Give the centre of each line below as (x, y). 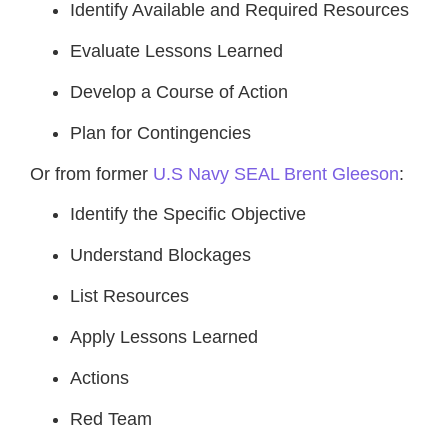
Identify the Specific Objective (188, 213)
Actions (99, 377)
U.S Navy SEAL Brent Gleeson (276, 173)
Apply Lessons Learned (164, 336)
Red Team (111, 418)
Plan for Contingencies (160, 132)
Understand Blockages (160, 254)
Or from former (91, 173)
